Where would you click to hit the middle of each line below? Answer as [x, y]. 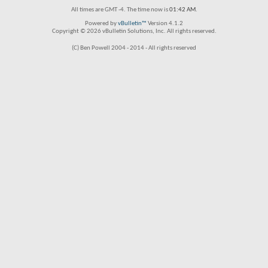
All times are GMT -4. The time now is [120, 10]
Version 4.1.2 [165, 24]
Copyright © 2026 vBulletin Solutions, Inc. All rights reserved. [134, 31]
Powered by [101, 24]
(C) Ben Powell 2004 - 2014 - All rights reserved [134, 48]
